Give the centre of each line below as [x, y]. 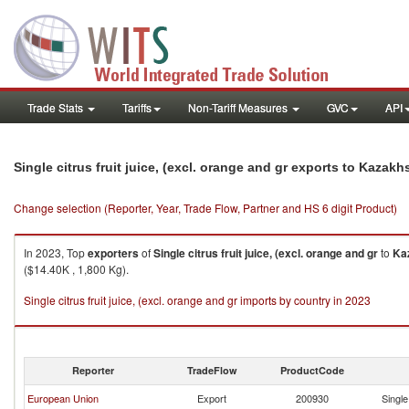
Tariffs [137, 107]
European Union [63, 398]
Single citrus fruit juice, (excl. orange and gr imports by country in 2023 [197, 300]
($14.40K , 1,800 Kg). [76, 269]
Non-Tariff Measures [239, 107]
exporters [113, 253]
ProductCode [312, 370]
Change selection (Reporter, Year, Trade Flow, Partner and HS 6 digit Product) [205, 208]
